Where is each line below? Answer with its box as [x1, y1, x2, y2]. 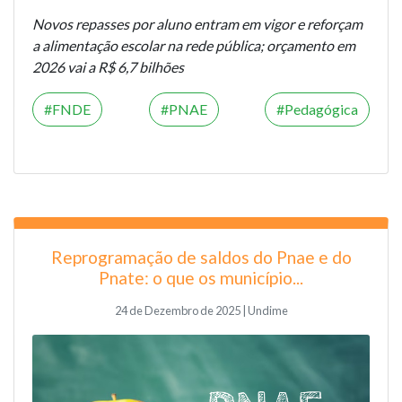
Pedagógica [284, 100, 358, 118]
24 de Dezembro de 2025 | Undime [114, 302, 288, 318]
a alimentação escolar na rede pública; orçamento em [32, 36, 355, 54]
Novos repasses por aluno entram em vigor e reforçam [32, 14, 363, 32]
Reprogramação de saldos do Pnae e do [50, 246, 352, 267]
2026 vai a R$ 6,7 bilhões [32, 57, 184, 75]
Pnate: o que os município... [99, 267, 303, 288]
